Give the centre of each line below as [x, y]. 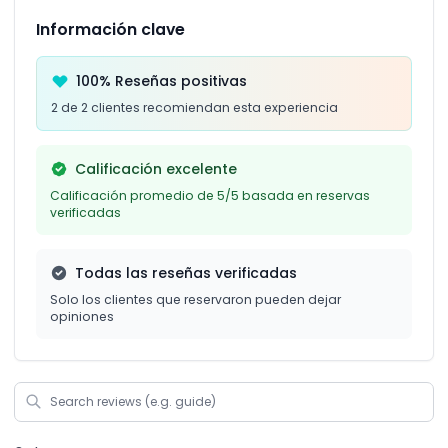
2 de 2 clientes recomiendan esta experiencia [194, 107]
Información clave [110, 29]
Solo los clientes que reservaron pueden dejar [195, 299]
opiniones [82, 316]
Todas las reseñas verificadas [185, 272]
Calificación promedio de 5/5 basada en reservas [210, 195]
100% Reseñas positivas [161, 80]
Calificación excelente [155, 168]
